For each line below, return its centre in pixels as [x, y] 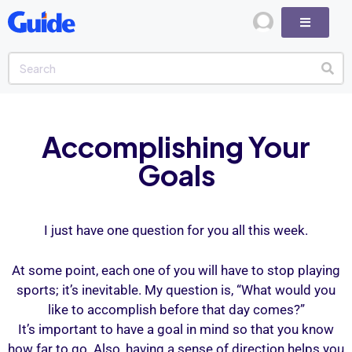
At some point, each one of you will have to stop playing [176, 270]
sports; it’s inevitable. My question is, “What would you [176, 290]
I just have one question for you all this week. [176, 230]
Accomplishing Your [176, 147]
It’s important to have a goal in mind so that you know [176, 329]
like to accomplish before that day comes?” [176, 309]
